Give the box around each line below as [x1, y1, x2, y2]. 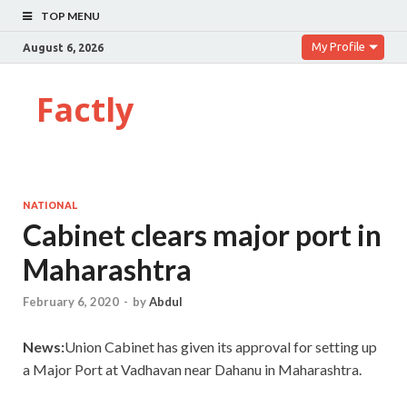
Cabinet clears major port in [23, 217, 382, 253]
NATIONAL [23, 200, 77, 211]
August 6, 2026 [23, 41, 104, 54]
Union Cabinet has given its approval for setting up [65, 338, 377, 356]
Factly [36, 87, 134, 132]
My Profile [312, 40, 365, 53]
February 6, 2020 [23, 294, 119, 310]
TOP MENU [41, 9, 100, 23]
